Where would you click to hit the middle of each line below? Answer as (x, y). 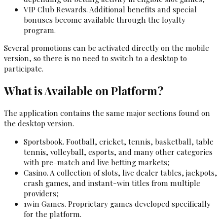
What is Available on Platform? (84, 91)
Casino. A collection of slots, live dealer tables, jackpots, (120, 172)
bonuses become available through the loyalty (105, 20)
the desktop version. (39, 123)
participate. (24, 69)
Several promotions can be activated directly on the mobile (107, 48)
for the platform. (53, 214)
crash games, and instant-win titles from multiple (112, 183)
